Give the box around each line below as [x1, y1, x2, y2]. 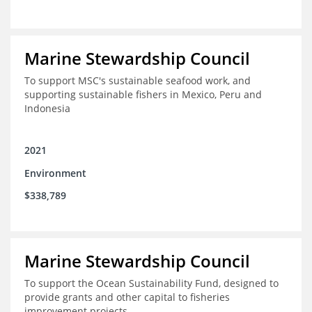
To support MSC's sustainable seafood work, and [24, 74, 251, 88]
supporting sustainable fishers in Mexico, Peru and [24, 88, 262, 102]
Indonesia [24, 102, 70, 116]
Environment [24, 166, 86, 180]
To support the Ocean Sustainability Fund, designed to [24, 276, 279, 290]
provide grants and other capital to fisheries [24, 290, 230, 304]
